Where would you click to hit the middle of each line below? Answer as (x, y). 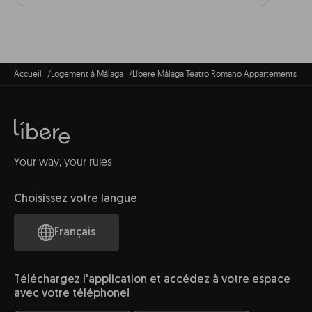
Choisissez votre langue (76, 199)
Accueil (28, 73)
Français (75, 232)
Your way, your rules (63, 161)
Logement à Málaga (87, 73)
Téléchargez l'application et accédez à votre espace (152, 280)
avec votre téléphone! (72, 294)
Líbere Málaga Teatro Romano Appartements (214, 73)
